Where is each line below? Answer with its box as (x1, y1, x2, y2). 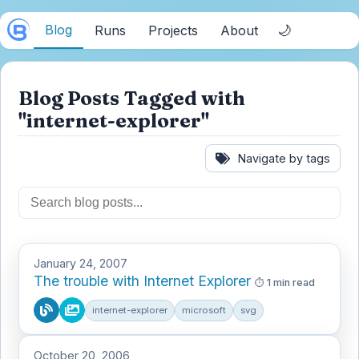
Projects (148, 22, 198, 38)
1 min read (267, 276, 315, 288)
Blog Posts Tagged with (18, 87, 245, 110)
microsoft (182, 304, 226, 316)
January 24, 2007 (34, 256, 127, 270)
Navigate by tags (235, 151, 330, 165)
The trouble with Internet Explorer (34, 272, 251, 289)
